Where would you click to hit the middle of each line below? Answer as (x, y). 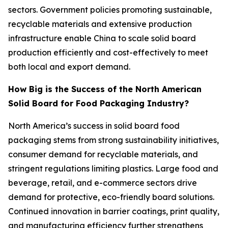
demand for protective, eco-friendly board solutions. (111, 197)
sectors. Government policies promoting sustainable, (110, 9)
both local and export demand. (69, 66)
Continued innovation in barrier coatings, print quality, (114, 211)
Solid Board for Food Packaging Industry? (98, 103)
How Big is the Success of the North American (105, 89)
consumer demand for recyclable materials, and (103, 154)
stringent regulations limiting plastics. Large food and (113, 168)
